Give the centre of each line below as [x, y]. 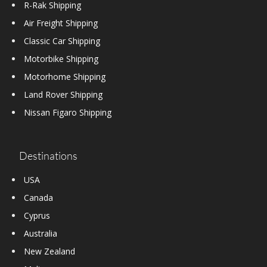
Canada [38, 198]
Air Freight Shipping [61, 23]
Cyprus [37, 216]
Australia [41, 234]
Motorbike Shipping [61, 59]
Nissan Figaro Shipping [68, 113]
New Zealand [49, 252]
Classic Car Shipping [62, 41]
